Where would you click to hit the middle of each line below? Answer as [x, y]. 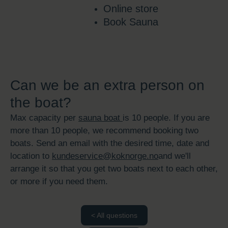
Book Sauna [131, 22]
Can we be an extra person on [107, 85]
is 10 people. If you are [166, 118]
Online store [131, 9]
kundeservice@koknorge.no [105, 156]
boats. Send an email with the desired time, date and [110, 143]
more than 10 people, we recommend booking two [104, 131]
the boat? [41, 103]
